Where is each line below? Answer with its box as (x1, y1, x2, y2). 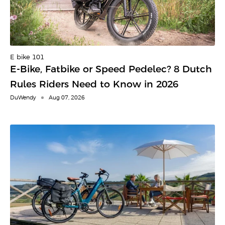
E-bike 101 (10, 54, 44, 61)
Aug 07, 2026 (49, 95, 85, 100)
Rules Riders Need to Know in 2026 (10, 80, 178, 89)
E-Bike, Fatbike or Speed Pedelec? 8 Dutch (10, 65, 212, 74)
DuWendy (10, 95, 36, 100)
